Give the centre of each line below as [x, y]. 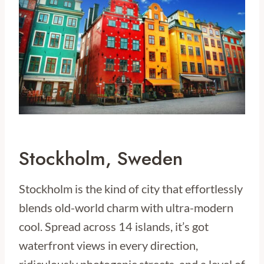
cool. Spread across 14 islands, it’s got [114, 227]
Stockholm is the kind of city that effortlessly [131, 189]
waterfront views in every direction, [108, 245]
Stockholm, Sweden [101, 159]
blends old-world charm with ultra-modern [126, 208]
